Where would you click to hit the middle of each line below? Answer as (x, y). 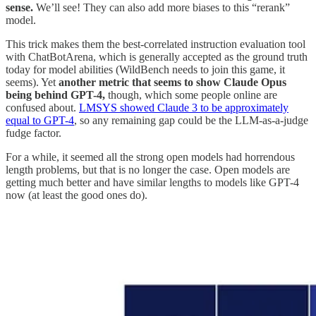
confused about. (42, 107)
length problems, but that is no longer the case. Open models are (148, 169)
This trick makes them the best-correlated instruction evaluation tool (156, 44)
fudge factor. (34, 133)
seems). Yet (32, 82)
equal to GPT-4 (40, 120)
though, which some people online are (191, 95)
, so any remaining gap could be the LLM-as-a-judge (191, 120)
